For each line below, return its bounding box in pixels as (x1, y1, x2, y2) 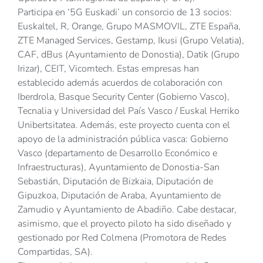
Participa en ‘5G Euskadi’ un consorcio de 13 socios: (18, 6, 232, 19)
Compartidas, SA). (18, 245, 93, 259)
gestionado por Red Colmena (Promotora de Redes (18, 231, 227, 245)
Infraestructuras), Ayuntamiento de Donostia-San (18, 161, 220, 174)
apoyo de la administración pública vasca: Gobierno (18, 133, 228, 146)
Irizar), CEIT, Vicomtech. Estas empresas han (18, 62, 199, 76)
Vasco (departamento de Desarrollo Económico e (18, 147, 217, 160)
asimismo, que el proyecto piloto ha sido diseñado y (18, 217, 231, 231)
